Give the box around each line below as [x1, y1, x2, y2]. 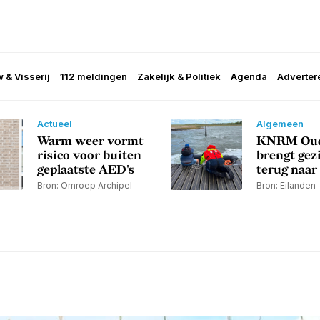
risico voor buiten [36, 149, 141, 164]
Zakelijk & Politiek [137, 71, 221, 83]
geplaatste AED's [36, 163, 134, 178]
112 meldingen [60, 71, 127, 83]
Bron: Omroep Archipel [36, 180, 132, 191]
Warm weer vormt [36, 134, 144, 149]
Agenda [231, 71, 267, 83]
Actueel [36, 118, 72, 130]
